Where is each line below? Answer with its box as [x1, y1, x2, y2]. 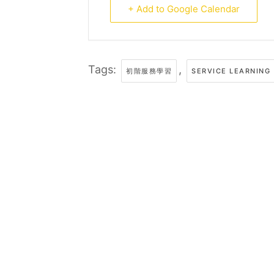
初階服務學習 [126, 67, 172, 75]
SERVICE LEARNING [191, 67, 270, 75]
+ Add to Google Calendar [128, 3, 240, 15]
